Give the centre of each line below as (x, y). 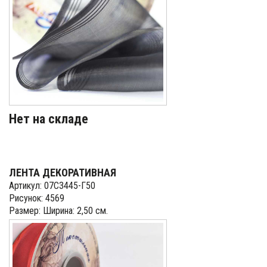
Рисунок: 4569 (37, 198)
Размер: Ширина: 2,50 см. (58, 211)
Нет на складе (49, 119)
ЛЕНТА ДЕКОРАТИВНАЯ (63, 173)
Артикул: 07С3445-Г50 (52, 186)
